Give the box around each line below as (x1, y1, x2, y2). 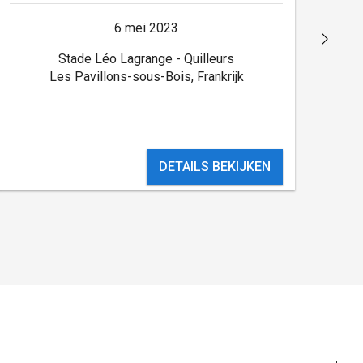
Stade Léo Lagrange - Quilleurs (58, 50, 235, 66)
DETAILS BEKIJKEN (158, 158, 271, 174)
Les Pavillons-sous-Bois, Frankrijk (49, 68, 244, 84)
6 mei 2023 (114, 19, 179, 36)
